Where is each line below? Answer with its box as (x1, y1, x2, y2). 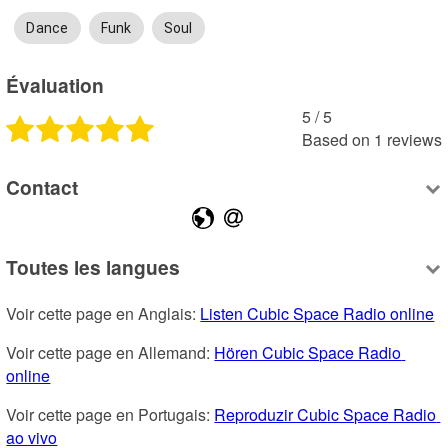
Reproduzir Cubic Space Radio (214, 403, 437, 427)
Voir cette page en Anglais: (6, 302, 201, 326)
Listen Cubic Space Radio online (200, 302, 435, 326)
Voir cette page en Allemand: (6, 341, 215, 365)
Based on (301, 127, 370, 151)
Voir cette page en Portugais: (6, 403, 215, 427)
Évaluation (6, 70, 105, 99)
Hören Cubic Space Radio (214, 341, 402, 365)
